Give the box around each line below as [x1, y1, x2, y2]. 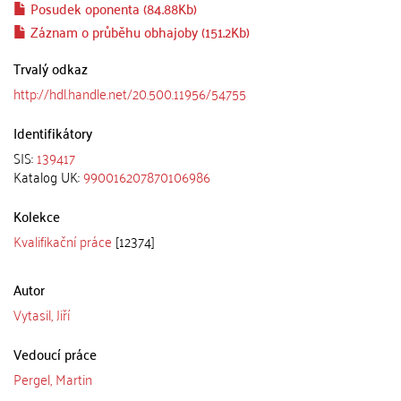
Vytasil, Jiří [13, 301, 70, 327]
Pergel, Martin [13, 365, 92, 391]
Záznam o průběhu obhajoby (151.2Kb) [27, 18, 250, 44]
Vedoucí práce [13, 340, 97, 366]
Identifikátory [13, 119, 92, 145]
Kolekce [13, 202, 60, 228]
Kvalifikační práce [13, 227, 112, 253]
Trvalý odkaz [13, 55, 88, 81]
